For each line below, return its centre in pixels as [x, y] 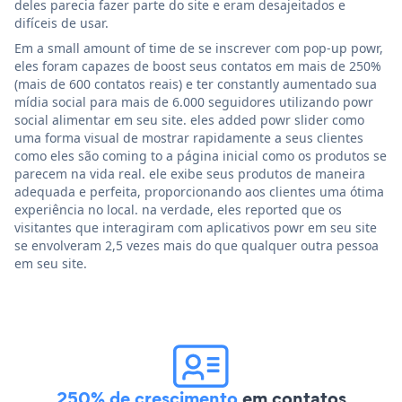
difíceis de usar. [61, 23]
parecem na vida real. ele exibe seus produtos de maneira [190, 174]
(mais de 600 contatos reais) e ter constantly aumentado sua [196, 84]
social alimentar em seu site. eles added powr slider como [189, 120]
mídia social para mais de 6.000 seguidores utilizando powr [194, 102]
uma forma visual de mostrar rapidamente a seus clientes [189, 138]
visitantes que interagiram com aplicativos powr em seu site [196, 228]
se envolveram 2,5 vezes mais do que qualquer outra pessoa [197, 246]
